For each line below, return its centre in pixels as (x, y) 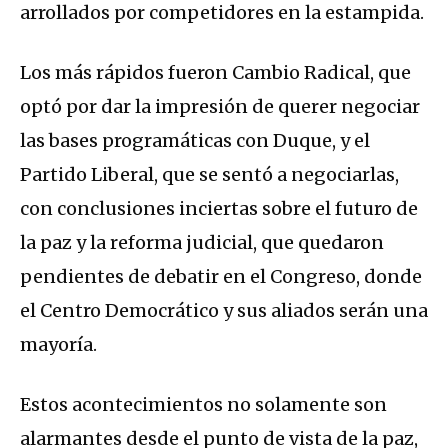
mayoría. (58, 345)
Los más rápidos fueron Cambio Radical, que (215, 73)
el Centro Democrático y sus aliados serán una (224, 311)
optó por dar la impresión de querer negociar (220, 107)
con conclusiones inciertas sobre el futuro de (219, 209)
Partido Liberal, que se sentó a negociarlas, (209, 175)
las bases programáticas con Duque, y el (195, 141)
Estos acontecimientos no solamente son (203, 405)
